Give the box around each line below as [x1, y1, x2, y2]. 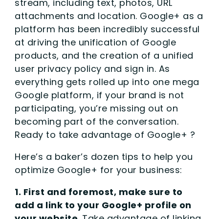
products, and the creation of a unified [15, 49, 194, 62]
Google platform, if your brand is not [15, 88, 184, 101]
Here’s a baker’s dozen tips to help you [15, 150, 193, 163]
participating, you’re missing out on [15, 102, 178, 114]
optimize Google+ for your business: [15, 163, 182, 176]
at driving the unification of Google [15, 36, 176, 48]
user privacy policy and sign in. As [15, 62, 170, 75]
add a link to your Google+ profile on [15, 198, 192, 211]
